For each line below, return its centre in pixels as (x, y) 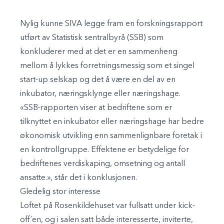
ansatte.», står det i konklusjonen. (78, 178)
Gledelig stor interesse (60, 192)
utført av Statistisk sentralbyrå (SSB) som (92, 38)
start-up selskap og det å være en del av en (98, 80)
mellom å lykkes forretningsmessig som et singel (107, 66)
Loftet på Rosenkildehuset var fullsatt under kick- (107, 206)
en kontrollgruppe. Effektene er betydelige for (104, 150)
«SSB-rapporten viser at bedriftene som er (96, 108)
